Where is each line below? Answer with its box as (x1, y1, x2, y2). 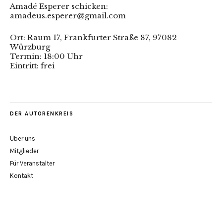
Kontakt (10, 171, 33, 179)
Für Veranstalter (10, 159, 55, 167)
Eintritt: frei (10, 60, 55, 70)
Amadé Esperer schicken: (10, 1, 108, 11)
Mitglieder (10, 147, 39, 155)
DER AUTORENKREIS (10, 110, 73, 117)
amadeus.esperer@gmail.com (10, 10, 126, 20)
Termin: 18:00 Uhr (10, 51, 83, 61)
